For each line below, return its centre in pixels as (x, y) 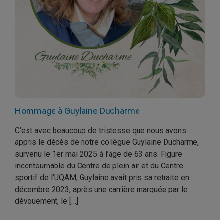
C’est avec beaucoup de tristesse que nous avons (100, 130)
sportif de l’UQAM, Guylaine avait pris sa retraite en (102, 178)
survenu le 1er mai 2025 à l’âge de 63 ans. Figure (98, 154)
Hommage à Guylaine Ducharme (77, 111)
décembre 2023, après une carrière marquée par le (101, 189)
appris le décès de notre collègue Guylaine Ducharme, (107, 142)
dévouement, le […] (46, 201)
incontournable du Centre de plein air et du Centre (99, 166)
